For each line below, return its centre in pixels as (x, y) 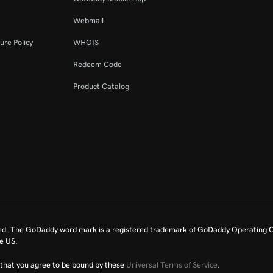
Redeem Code (98, 64)
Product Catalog (101, 86)
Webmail (89, 20)
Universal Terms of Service (172, 265)
